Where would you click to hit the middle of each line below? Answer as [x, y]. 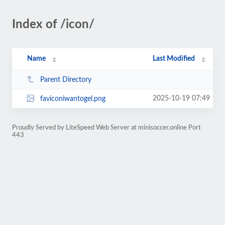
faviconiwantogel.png [73, 99]
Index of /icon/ [53, 25]
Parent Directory [66, 80]
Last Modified [174, 59]
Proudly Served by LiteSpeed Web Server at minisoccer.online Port [106, 128]
